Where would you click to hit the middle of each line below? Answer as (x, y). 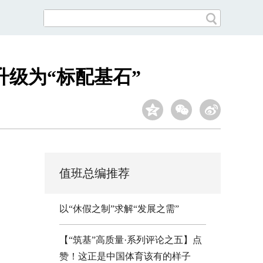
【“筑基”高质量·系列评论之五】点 (131, 240)
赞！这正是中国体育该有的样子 (125, 256)
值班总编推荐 (95, 173)
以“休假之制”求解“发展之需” (119, 209)
